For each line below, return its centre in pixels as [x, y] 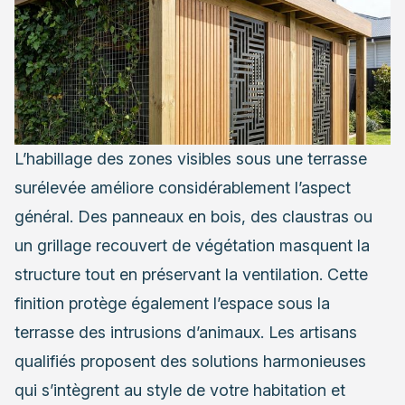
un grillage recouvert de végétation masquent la [192, 245]
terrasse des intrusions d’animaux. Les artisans [186, 332]
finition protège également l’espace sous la [172, 303]
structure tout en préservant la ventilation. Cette [191, 274]
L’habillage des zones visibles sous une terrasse [191, 158]
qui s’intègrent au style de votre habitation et [180, 390]
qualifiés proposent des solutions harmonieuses [190, 361]
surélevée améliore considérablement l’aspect [183, 187]
